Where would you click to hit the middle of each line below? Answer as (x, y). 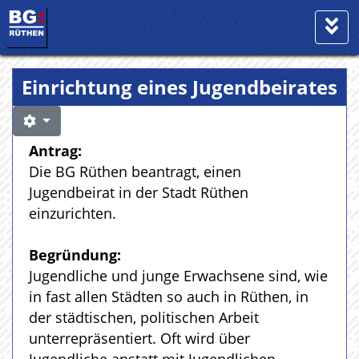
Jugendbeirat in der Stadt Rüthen (139, 192)
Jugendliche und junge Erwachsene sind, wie (178, 276)
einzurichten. (73, 213)
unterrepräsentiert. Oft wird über (139, 338)
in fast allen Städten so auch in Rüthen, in (169, 296)
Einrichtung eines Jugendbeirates (179, 87)
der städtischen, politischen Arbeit (144, 317)
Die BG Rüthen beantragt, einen (135, 171)
